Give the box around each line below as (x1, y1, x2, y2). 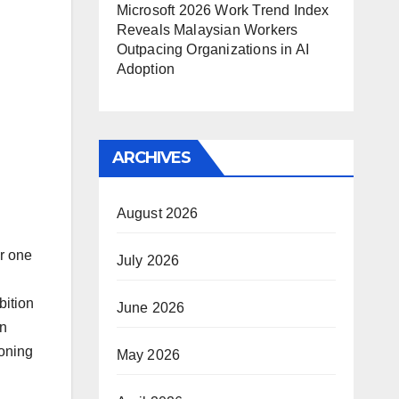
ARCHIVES (111, 148, 191, 168)
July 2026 (116, 253, 180, 269)
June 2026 (116, 300, 185, 316)
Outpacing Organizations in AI (116, 42, 310, 58)
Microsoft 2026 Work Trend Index (116, 3, 330, 19)
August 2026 (116, 206, 199, 222)
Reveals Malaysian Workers (116, 22, 298, 38)
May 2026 (116, 347, 181, 363)
